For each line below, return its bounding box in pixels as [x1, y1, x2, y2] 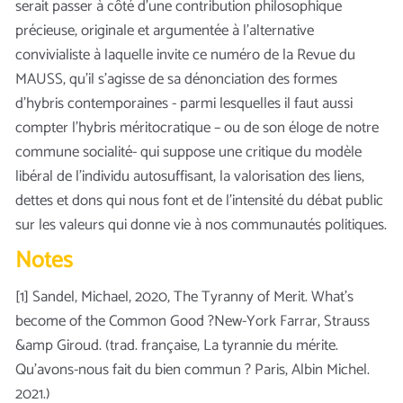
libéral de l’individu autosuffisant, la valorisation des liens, [15, 163, 364, 189]
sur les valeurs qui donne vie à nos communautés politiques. [15, 211, 387, 237]
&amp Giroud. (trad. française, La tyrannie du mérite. [15, 333, 338, 359]
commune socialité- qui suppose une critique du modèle [15, 139, 362, 165]
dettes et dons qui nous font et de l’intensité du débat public [15, 187, 383, 213]
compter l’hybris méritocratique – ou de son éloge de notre [15, 114, 379, 140]
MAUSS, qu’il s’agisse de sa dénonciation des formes [15, 66, 337, 92]
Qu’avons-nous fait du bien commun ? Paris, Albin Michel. [15, 357, 370, 383]
